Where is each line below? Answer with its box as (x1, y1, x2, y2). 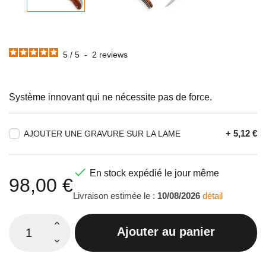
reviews (99, 50, 128, 60)
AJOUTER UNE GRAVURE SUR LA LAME (24, 129, 180, 139)
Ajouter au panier (117, 224, 216, 238)
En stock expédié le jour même (87, 167, 219, 178)
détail (202, 191, 223, 201)
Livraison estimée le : (73, 191, 157, 201)
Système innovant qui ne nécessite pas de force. (9, 92, 212, 103)
